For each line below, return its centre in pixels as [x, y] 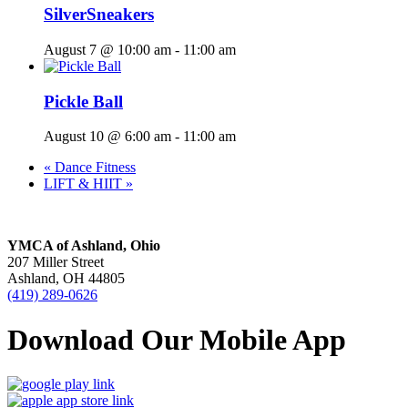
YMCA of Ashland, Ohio [84, 246]
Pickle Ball [83, 101]
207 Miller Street [56, 262]
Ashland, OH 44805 [66, 279]
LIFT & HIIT [85, 184]
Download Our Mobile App [177, 339]
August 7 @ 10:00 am [107, 49]
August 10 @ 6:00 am [107, 137]
